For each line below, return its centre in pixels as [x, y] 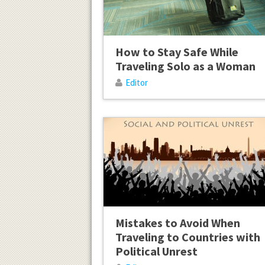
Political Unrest [156, 251]
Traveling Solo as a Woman [185, 66]
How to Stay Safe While [177, 51]
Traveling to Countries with [188, 237]
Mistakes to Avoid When [177, 223]
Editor [136, 82]
